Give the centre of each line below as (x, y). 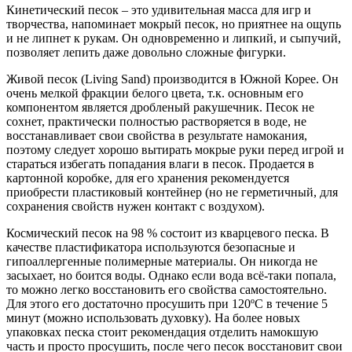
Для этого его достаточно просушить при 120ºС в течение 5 (167, 303)
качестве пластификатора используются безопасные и (151, 247)
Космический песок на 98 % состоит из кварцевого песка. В (168, 233)
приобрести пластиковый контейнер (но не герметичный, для (172, 192)
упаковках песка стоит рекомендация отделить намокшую (162, 332)
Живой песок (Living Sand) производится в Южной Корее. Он (172, 79)
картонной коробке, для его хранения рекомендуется (148, 178)
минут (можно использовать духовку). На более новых (153, 317)
